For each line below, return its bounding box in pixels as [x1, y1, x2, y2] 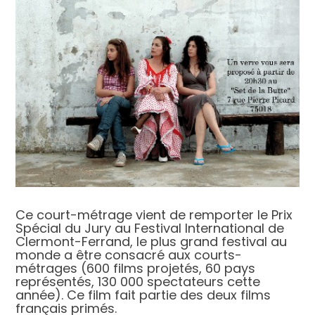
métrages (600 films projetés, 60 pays [15, 259, 256, 278]
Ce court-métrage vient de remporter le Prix [15, 206, 293, 224]
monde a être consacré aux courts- [15, 246, 243, 264]
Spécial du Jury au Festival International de [15, 219, 285, 238]
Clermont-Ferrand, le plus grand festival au [15, 233, 288, 251]
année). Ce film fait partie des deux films [15, 286, 271, 304]
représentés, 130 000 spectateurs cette [15, 273, 261, 291]
